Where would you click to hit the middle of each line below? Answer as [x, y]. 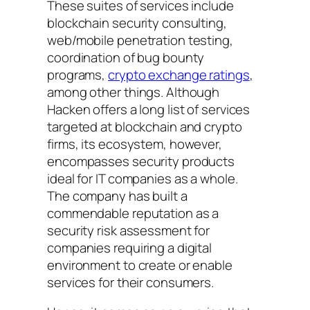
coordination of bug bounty [126, 57]
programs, [78, 74]
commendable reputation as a [133, 213]
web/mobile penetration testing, [140, 40]
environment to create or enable [140, 265]
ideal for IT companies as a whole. [143, 178]
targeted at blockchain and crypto [145, 126]
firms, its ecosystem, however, [135, 144]
